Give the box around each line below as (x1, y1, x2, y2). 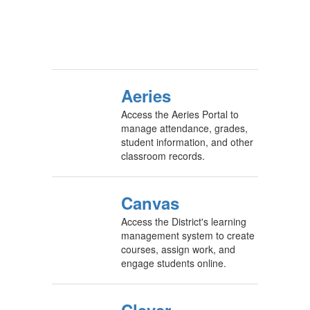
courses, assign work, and (121, 242, 235, 256)
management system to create (121, 228, 255, 242)
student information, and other (121, 135, 253, 149)
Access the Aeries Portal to (121, 107, 239, 121)
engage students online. (121, 256, 226, 270)
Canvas (121, 191, 179, 215)
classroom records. (121, 149, 205, 163)
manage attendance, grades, (121, 121, 248, 135)
